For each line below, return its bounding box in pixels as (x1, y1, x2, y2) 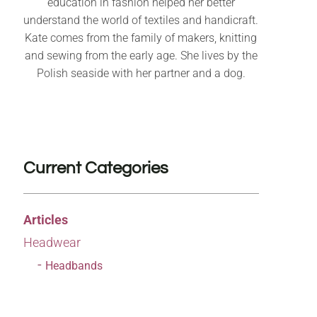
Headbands (45, 259, 103, 273)
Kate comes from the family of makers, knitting (25, 31, 258, 45)
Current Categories (23, 159, 168, 178)
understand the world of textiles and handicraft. (23, 13, 259, 28)
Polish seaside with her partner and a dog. (36, 67, 246, 81)
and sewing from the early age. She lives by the (24, 49, 258, 63)
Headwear (23, 235, 81, 250)
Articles (23, 212, 68, 228)
